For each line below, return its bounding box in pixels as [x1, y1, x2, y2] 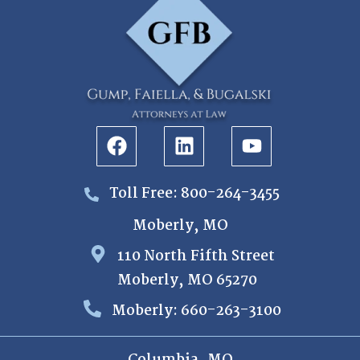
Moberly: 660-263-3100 [111, 299, 281, 323]
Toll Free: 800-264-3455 [108, 182, 280, 206]
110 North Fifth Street [117, 244, 276, 268]
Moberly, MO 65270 [117, 268, 258, 292]
